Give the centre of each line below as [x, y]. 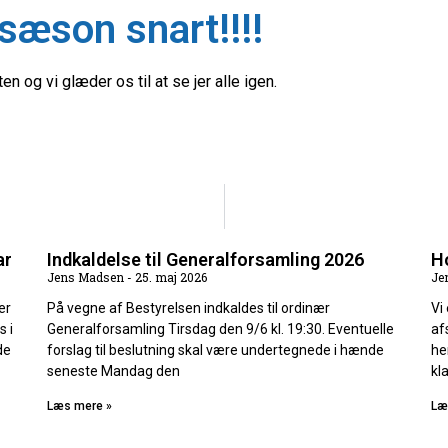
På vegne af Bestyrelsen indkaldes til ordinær [189, 308]
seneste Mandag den [114, 371]
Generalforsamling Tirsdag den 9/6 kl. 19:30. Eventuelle [221, 329]
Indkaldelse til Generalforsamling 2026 [206, 260]
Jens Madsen [87, 277]
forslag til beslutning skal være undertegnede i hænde [216, 350]
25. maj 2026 [170, 277]
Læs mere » [80, 406]
